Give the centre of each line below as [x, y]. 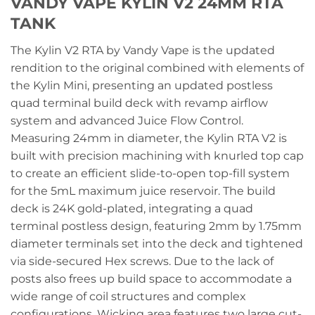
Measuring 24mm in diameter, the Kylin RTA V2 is [149, 139]
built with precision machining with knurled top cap [157, 156]
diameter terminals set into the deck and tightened [157, 244]
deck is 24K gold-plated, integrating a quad [132, 209]
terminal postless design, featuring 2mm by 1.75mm [156, 226]
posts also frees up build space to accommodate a [151, 279]
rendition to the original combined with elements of [157, 68]
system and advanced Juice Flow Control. [127, 121]
